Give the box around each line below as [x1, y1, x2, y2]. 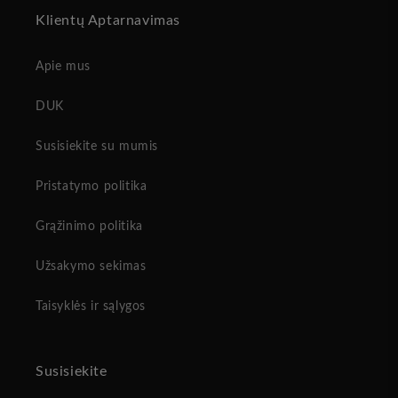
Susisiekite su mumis [36, 140, 158, 154]
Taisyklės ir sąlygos [36, 300, 146, 314]
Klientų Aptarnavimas [36, 13, 180, 28]
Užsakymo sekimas [36, 260, 147, 274]
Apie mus [36, 60, 91, 74]
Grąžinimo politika [36, 220, 143, 234]
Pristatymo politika [36, 180, 147, 194]
